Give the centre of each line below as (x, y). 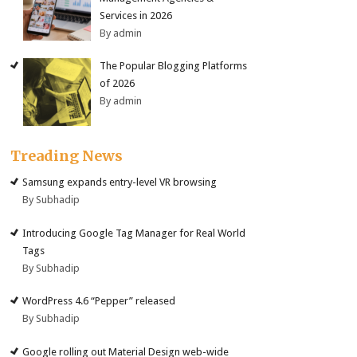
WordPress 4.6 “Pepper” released (99, 301)
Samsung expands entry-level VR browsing (120, 182)
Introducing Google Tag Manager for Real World (134, 233)
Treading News (67, 156)
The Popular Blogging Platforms (174, 66)
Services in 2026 (136, 15)
